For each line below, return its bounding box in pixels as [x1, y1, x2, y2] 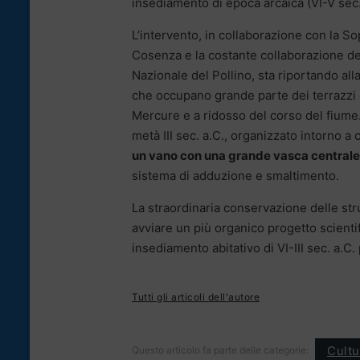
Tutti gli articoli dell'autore [132, 291, 260, 303]
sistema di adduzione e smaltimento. [132, 168, 339, 183]
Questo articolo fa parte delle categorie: [132, 344, 309, 356]
